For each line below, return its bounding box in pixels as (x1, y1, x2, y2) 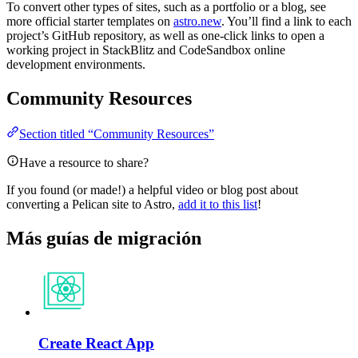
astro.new (173, 14, 221, 29)
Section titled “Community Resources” (19, 127, 214, 141)
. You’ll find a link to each (221, 14, 352, 29)
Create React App (38, 334, 154, 352)
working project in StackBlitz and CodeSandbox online (6, 43, 285, 58)
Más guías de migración (6, 227, 201, 249)
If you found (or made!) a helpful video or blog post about (6, 183, 298, 197)
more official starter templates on (6, 14, 173, 29)
